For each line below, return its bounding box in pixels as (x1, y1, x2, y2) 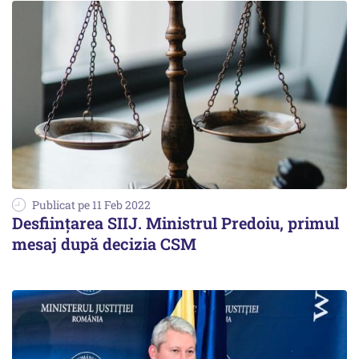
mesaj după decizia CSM (12, 233, 196, 255)
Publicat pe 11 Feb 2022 (32, 197, 151, 213)
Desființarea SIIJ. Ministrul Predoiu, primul (12, 212, 339, 234)
